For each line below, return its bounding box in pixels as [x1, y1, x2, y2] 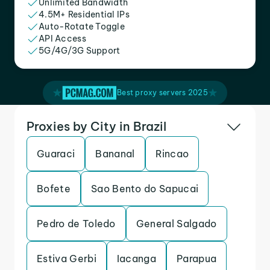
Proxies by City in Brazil [27, 119, 166, 134]
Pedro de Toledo [37, 218, 116, 230]
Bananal [95, 148, 135, 160]
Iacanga [116, 253, 157, 265]
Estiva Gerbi [37, 253, 96, 265]
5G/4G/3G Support [39, 45, 121, 56]
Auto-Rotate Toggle [39, 21, 125, 32]
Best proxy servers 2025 [117, 88, 208, 97]
